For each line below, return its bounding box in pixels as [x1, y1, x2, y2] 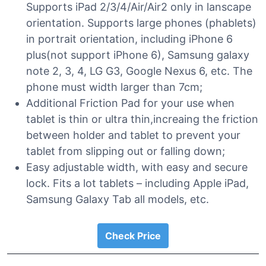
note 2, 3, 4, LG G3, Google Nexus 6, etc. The [26, 65, 252, 77]
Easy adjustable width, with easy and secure [26, 161, 248, 173]
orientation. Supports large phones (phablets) [26, 17, 256, 29]
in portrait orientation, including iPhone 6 [26, 33, 233, 45]
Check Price [105, 230, 161, 242]
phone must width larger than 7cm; [26, 81, 202, 93]
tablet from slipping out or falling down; [26, 145, 225, 157]
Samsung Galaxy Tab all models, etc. [26, 193, 209, 205]
